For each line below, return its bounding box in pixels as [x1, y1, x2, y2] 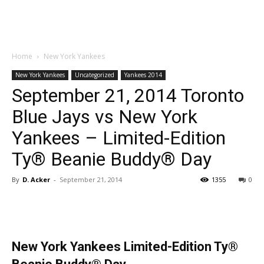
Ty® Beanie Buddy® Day [12, 148, 212, 170]
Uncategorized [75, 71, 114, 79]
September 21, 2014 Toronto [12, 84, 244, 107]
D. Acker [22, 175, 50, 184]
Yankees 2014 [124, 71, 162, 79]
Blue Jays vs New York [12, 105, 197, 128]
